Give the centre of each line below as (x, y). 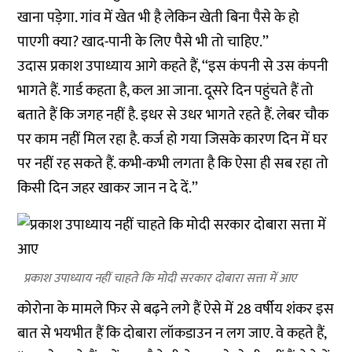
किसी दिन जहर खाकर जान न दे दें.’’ (108, 188)
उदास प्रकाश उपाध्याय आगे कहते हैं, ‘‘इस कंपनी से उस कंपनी (173, 66)
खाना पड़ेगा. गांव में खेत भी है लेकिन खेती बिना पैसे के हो (159, 18)
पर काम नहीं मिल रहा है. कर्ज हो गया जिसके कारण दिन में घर (173, 139)
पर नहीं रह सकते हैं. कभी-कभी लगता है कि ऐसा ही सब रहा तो (173, 164)
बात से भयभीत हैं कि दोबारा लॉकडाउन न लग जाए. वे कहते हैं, (172, 334)
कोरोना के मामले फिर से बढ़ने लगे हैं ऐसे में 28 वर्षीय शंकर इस (176, 309)
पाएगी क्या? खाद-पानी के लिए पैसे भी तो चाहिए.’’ (143, 42)
